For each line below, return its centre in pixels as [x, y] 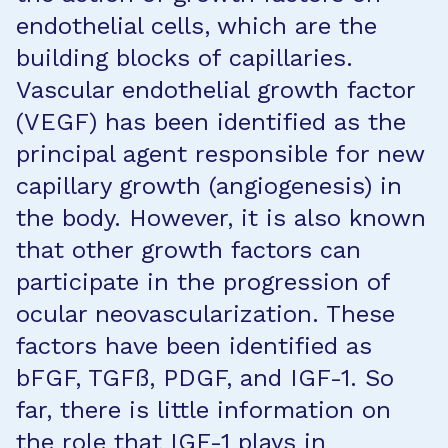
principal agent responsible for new [220, 154]
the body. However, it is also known [221, 218]
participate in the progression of [203, 282]
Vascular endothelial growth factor [215, 90]
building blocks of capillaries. [184, 58]
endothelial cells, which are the [196, 26]
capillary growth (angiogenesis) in [209, 186]
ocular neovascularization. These [205, 314]
